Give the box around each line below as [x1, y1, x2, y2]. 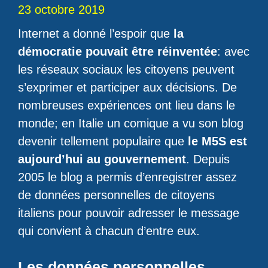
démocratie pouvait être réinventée [18, 45, 217, 58]
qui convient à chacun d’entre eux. [18, 224, 200, 237]
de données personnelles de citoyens [18, 188, 215, 202]
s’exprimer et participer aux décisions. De [18, 81, 237, 94]
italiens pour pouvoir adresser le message [18, 206, 239, 220]
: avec [217, 45, 249, 58]
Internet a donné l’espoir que [18, 27, 170, 40]
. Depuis [186, 153, 230, 166]
